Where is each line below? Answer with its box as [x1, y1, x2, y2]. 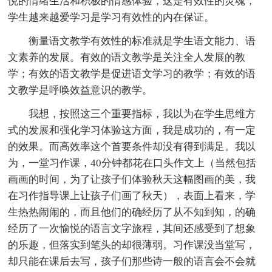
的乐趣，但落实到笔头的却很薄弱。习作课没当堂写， [8, 239, 256, 251]
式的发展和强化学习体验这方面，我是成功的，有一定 [8, 124, 256, 136]
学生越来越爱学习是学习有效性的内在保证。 [8, 11, 215, 23]
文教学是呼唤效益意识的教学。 [8, 84, 153, 96]
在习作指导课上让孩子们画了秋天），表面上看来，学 [8, 189, 256, 202]
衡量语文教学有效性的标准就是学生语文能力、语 [29, 35, 256, 47]
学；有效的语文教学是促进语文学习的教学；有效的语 [8, 67, 256, 80]
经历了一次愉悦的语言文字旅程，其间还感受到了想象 [8, 222, 256, 234]
